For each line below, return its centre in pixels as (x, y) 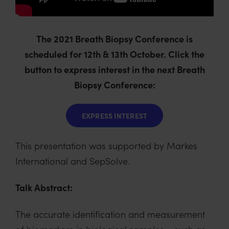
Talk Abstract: (44, 187)
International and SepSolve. (73, 161)
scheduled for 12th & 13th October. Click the (114, 54)
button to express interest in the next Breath (114, 70)
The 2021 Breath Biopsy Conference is (114, 39)
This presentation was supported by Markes (106, 146)
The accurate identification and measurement (110, 214)
